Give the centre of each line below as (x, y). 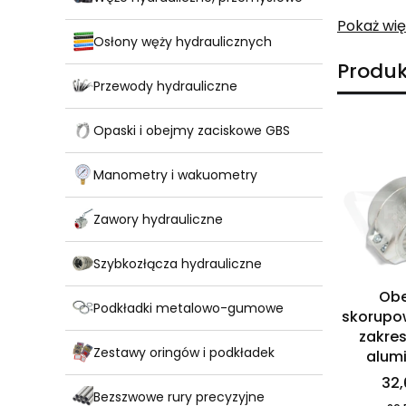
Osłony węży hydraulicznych (183, 41)
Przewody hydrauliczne (165, 86)
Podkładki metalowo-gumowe (188, 308)
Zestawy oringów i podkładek (184, 352)
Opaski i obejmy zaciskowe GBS (192, 130)
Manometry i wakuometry (175, 174)
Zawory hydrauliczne (158, 219)
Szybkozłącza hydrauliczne (178, 263)
